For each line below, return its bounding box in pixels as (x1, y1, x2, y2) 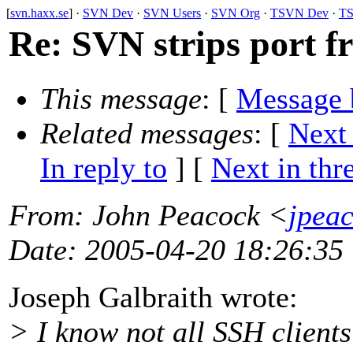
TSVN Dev (270, 6, 329, 20)
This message (40, 82, 202, 116)
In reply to (40, 151, 167, 185)
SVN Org (211, 6, 260, 20)
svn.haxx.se (10, 6, 69, 20)
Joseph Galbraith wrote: (9, 281, 298, 314)
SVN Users (143, 6, 201, 20)
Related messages (40, 117, 254, 150)
